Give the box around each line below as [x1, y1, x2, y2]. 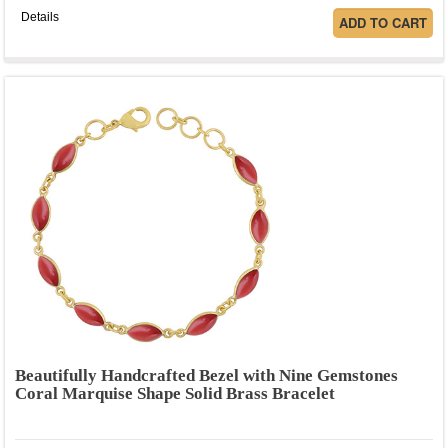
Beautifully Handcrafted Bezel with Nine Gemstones [15, 366, 398, 386]
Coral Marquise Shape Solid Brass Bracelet [15, 384, 335, 404]
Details [21, 10, 59, 25]
